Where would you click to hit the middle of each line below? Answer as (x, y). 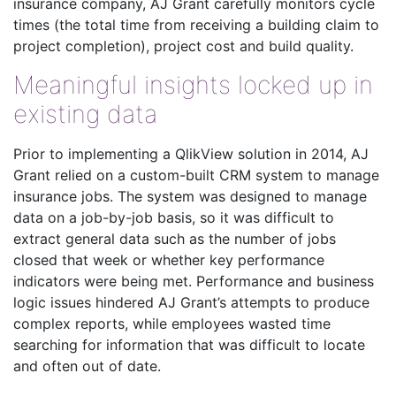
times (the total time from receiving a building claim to (196, 25)
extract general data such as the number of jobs (175, 239)
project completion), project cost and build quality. (183, 46)
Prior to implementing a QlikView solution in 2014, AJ (191, 154)
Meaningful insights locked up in (193, 85)
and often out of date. (87, 366)
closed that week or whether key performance (169, 260)
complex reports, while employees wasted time (172, 324)
